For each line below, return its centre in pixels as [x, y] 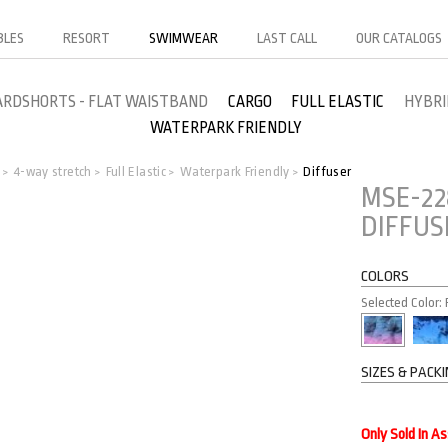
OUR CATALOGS [399, 38]
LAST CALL [287, 38]
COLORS [384, 277]
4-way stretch [52, 171]
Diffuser [327, 171]
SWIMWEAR [183, 38]
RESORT [86, 38]
